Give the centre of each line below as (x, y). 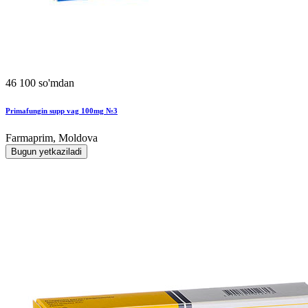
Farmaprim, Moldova (52, 137)
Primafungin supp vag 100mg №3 (62, 110)
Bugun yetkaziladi (46, 151)
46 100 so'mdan (40, 82)
